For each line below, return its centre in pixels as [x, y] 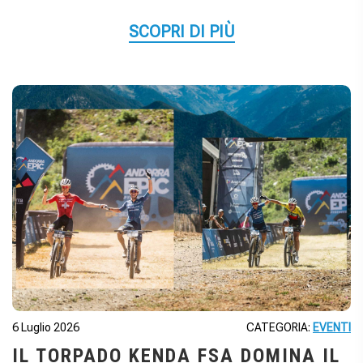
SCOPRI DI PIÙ [181, 32]
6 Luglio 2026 [46, 328]
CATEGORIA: [280, 328]
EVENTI [332, 328]
